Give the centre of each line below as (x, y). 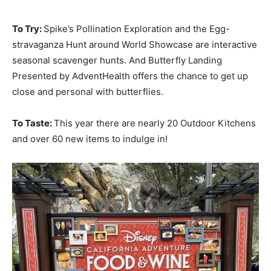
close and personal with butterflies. (89, 92)
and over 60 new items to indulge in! (90, 139)
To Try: (28, 29)
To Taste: (33, 123)
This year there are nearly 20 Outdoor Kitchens (155, 123)
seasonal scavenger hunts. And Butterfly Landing (117, 60)
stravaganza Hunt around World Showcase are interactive (135, 45)
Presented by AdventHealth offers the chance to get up (130, 76)
